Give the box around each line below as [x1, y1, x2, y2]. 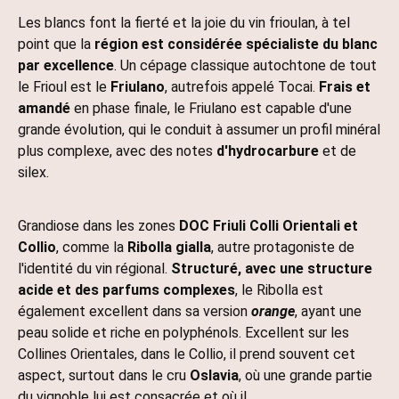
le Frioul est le [18, 78, 107, 96]
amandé [18, 100, 70, 118]
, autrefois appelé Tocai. [165, 78, 315, 96]
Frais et [319, 78, 370, 96]
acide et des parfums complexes [18, 281, 235, 299]
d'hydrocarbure [216, 142, 319, 160]
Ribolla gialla [127, 239, 211, 256]
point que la [18, 36, 91, 53]
